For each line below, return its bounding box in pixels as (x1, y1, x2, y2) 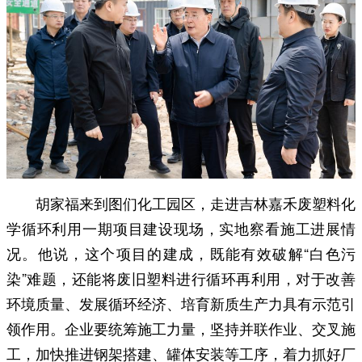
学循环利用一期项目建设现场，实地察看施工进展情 (6, 217, 356, 238)
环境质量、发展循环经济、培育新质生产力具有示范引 (6, 292, 356, 314)
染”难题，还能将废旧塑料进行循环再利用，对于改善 (6, 267, 356, 288)
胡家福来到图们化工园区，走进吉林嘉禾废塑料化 (36, 192, 356, 213)
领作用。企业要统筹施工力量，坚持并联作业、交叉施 (6, 317, 356, 339)
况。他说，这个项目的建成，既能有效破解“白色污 (6, 242, 356, 263)
